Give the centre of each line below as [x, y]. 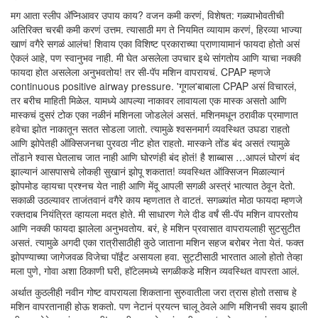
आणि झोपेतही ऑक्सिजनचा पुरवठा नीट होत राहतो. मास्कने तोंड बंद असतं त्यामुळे [150, 143]
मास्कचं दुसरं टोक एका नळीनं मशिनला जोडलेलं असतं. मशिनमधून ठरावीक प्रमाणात [154, 114]
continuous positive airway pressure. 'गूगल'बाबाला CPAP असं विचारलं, [154, 86]
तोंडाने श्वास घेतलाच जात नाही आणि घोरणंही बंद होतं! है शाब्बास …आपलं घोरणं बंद [155, 157]
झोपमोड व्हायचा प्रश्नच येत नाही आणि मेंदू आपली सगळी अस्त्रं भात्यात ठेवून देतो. [153, 185]
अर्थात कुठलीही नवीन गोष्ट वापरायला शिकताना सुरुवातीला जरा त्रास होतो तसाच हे [154, 292]
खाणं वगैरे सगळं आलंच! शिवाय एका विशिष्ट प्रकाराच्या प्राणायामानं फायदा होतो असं [155, 43]
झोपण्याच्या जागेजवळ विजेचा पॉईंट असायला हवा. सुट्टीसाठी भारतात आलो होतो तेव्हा [157, 256]
